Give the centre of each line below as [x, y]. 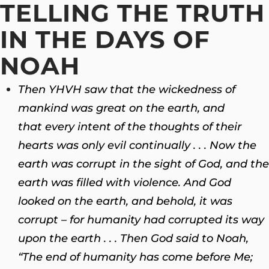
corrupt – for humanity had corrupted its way [141, 219]
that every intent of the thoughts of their [130, 126]
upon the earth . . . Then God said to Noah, [133, 238]
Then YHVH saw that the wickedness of [127, 89]
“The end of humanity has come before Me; [135, 257]
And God [206, 182]
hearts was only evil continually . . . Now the [137, 145]
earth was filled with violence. [99, 182]
